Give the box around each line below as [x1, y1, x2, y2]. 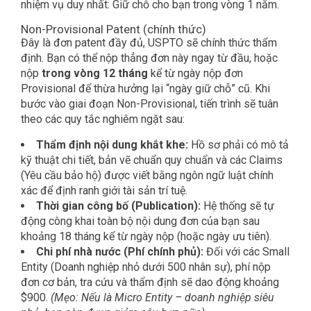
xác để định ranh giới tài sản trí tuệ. [21, 184, 187, 198]
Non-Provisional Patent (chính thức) [21, 22, 206, 37]
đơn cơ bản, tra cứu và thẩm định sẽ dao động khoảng [21, 276, 279, 289]
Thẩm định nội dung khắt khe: [36, 138, 188, 152]
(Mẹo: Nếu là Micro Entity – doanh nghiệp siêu [51, 291, 274, 305]
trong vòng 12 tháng [42, 67, 148, 81]
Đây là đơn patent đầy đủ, [21, 36, 145, 50]
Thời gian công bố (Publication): [36, 199, 201, 213]
